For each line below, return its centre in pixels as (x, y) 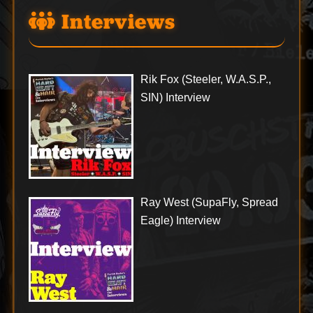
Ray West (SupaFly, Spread (209, 202)
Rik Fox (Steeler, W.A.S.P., (205, 79)
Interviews (116, 21)
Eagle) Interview (180, 220)
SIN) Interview (175, 97)
